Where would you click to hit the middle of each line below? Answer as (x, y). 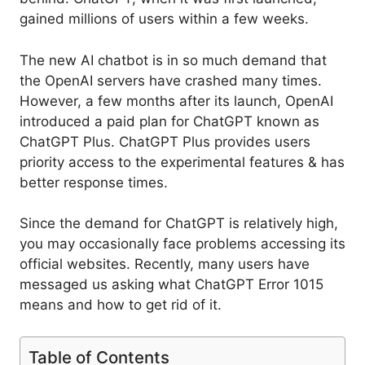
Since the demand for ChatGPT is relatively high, (179, 224)
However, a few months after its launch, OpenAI (176, 101)
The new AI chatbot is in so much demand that (173, 60)
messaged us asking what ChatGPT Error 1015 (172, 285)
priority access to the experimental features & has (182, 162)
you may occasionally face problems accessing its (182, 244)
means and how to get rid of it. (121, 305)
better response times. (94, 182)
